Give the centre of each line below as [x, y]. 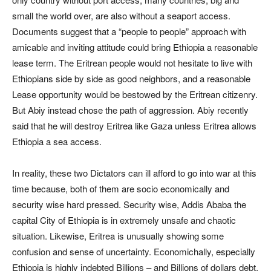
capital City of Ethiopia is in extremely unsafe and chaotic [124, 220]
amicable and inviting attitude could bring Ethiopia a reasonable [135, 47]
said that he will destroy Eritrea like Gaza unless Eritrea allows [134, 126]
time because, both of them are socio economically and [121, 188]
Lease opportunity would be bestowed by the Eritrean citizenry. [135, 94]
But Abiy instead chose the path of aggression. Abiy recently [130, 110]
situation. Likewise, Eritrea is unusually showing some [118, 236]
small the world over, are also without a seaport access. [121, 15]
